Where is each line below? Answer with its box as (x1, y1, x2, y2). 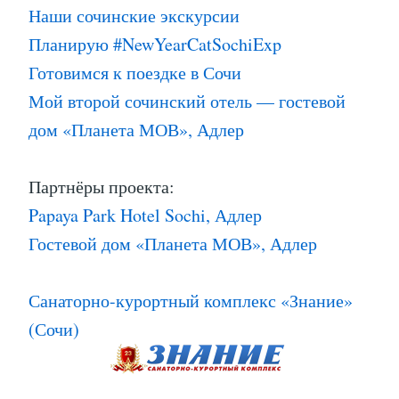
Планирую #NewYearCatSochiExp (28, 31, 281, 56)
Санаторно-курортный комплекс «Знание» (28, 288, 353, 313)
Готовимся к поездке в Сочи (28, 60, 241, 85)
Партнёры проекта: (28, 174, 175, 199)
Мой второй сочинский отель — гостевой (28, 88, 346, 113)
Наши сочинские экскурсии (28, 3, 240, 28)
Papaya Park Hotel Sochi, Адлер (28, 202, 262, 227)
